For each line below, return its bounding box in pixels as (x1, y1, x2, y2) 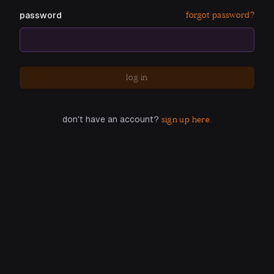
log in (126, 72, 148, 83)
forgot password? (186, 10, 254, 20)
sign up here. (161, 114, 212, 125)
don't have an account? (62, 114, 159, 124)
